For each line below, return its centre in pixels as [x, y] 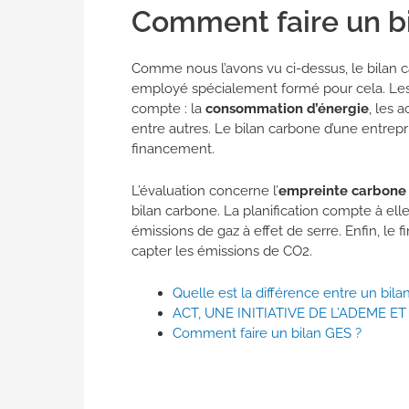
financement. [173, 149]
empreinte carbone [342, 191]
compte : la [168, 109]
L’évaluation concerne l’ [205, 191]
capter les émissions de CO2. [222, 252]
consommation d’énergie [287, 109]
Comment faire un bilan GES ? [267, 334]
